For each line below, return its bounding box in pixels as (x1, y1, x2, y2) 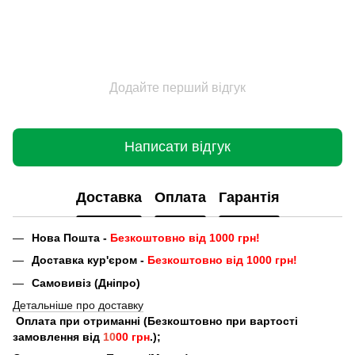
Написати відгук (124, 139, 231, 155)
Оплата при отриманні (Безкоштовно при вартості (13, 315, 298, 328)
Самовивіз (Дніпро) (32, 276, 140, 289)
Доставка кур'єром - (32, 254, 147, 267)
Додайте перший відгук (109, 80, 246, 94)
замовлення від (13, 330, 103, 344)
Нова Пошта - (32, 231, 110, 244)
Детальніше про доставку (13, 299, 143, 312)
